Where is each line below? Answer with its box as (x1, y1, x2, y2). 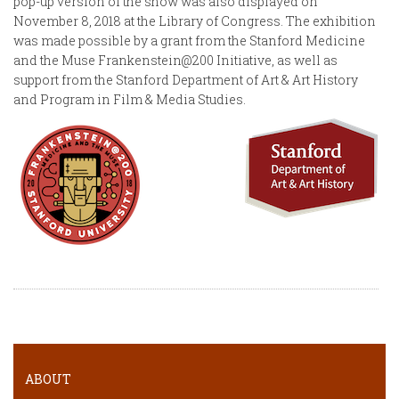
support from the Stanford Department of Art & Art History (13, 70, 358, 88)
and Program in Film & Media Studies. (13, 90, 246, 108)
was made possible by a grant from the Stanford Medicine (13, 31, 365, 49)
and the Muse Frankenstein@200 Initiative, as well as (13, 51, 338, 69)
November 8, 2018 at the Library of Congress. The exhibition (13, 12, 376, 29)
